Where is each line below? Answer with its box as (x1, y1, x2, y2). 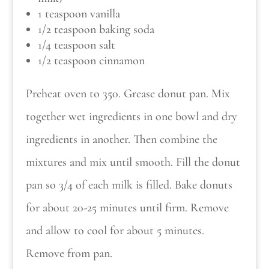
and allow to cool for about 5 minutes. (25, 223, 204, 238)
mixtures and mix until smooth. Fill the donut (25, 154, 240, 169)
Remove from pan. (25, 246, 112, 261)
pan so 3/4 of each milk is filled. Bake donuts (25, 177, 232, 192)
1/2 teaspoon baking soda (37, 22, 154, 37)
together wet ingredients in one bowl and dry (25, 109, 237, 124)
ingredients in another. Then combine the (25, 131, 217, 147)
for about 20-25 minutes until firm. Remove (25, 200, 229, 215)
